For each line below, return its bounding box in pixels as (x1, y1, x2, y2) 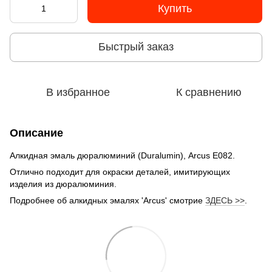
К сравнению (176, 86, 242, 98)
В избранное (46, 86, 110, 98)
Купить (158, 2, 192, 15)
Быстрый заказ (98, 41, 174, 53)
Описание (10, 126, 63, 139)
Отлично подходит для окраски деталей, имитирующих (10, 166, 230, 177)
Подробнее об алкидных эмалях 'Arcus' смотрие (10, 195, 205, 205)
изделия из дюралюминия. (10, 178, 117, 189)
